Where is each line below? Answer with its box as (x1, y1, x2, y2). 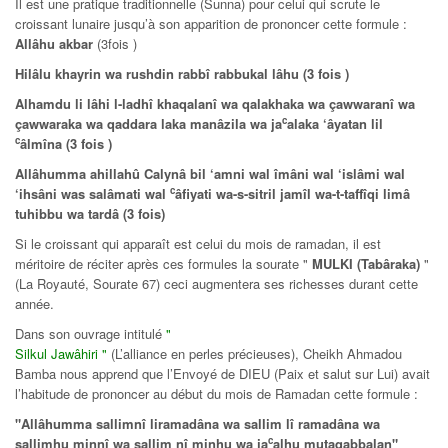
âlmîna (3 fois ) (20, 133, 112, 153)
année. (15, 293, 54, 313)
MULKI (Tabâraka (312, 253, 416, 273)
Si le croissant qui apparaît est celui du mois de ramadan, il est (15, 233, 381, 253)
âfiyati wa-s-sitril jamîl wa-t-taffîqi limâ (175, 183, 410, 203)
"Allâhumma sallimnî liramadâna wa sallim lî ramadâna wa (15, 413, 380, 433)
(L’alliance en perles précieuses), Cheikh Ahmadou (107, 343, 402, 363)
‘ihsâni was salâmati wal (15, 183, 170, 203)
